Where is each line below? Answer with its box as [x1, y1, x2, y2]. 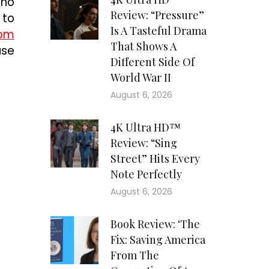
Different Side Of [110, 55, 195, 70]
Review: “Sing [110, 136, 177, 151]
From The [110, 248, 159, 263]
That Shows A [110, 39, 177, 54]
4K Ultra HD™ [110, 120, 181, 135]
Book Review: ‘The [110, 217, 200, 232]
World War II [110, 70, 171, 85]
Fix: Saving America [110, 232, 205, 247]
